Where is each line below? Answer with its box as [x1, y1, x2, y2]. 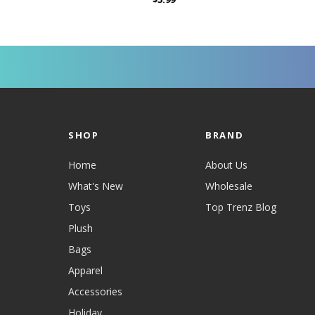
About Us [205, 158, 247, 172]
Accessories [68, 285, 122, 299]
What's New [68, 179, 123, 193]
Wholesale [205, 179, 252, 193]
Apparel [68, 264, 103, 278]
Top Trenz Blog [205, 200, 276, 214]
